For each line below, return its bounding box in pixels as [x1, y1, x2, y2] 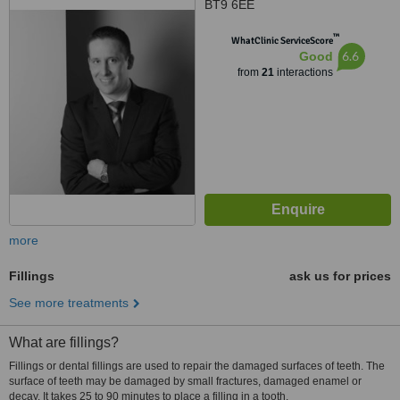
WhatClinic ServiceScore [230, 35, 333, 46]
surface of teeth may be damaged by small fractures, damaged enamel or [9, 375, 362, 387]
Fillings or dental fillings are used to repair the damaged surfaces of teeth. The [9, 360, 385, 372]
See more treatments [9, 296, 129, 310]
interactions [273, 66, 333, 79]
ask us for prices [289, 269, 391, 283]
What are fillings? [9, 335, 119, 350]
